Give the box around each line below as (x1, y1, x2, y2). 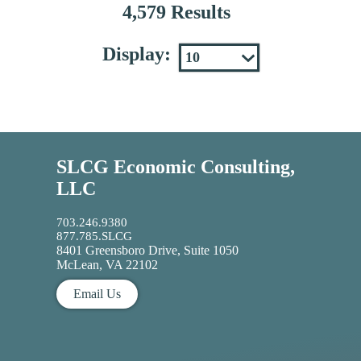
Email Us (73, 287, 121, 301)
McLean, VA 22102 (56, 257, 158, 272)
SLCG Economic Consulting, (56, 156, 295, 178)
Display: (102, 44, 171, 65)
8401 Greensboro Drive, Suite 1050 (56, 243, 239, 257)
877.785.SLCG (56, 229, 132, 243)
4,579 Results (122, 2, 230, 23)
